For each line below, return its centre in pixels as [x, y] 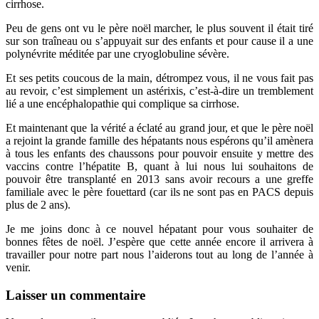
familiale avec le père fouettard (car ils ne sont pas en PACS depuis [159, 192]
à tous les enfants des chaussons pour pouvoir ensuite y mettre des [159, 153]
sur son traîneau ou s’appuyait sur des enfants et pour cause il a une [159, 41]
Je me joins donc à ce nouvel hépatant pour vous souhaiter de [159, 229]
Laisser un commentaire [75, 295]
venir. [18, 267]
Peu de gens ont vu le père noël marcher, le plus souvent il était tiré [159, 28]
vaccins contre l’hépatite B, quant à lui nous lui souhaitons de [159, 166]
